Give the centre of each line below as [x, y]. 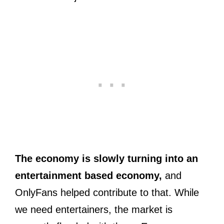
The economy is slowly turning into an [106, 159]
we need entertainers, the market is [94, 210]
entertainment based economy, [88, 176]
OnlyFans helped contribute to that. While [107, 193]
